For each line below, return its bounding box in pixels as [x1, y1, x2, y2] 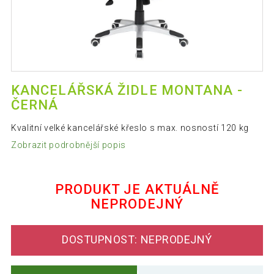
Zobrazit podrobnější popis [10, 139, 127, 150]
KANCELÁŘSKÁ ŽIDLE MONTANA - [10, 83, 243, 98]
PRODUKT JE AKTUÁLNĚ [54, 181, 220, 197]
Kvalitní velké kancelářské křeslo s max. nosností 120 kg [10, 123, 250, 133]
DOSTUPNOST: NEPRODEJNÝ [62, 233, 212, 246]
